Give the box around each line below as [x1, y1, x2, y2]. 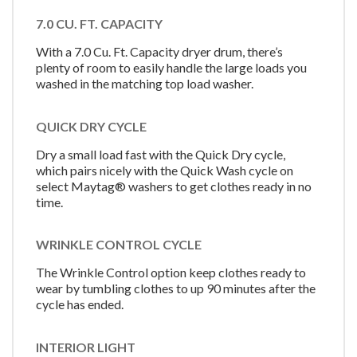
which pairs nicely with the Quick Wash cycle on [36, 162, 293, 178]
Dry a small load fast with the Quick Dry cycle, [36, 146, 285, 162]
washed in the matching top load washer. [36, 76, 253, 92]
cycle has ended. [36, 296, 124, 312]
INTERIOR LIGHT [36, 339, 135, 355]
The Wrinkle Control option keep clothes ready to [36, 265, 306, 280]
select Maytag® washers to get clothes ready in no [36, 178, 312, 194]
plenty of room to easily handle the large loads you [36, 60, 307, 76]
